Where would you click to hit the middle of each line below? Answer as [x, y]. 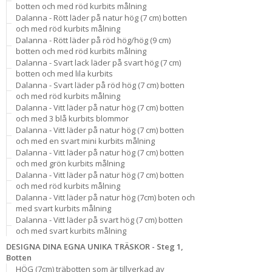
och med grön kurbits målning [70, 163]
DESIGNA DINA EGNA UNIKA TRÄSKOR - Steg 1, [95, 246]
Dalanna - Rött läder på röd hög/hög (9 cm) [93, 40]
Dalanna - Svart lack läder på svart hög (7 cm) [98, 63]
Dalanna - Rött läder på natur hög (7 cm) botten [101, 18]
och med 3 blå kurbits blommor [72, 118]
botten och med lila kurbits [64, 73]
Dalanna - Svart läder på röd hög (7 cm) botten [100, 85]
